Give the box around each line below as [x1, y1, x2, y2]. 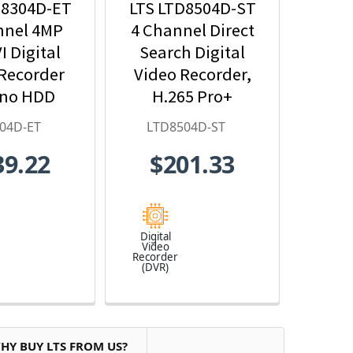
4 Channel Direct [130, 19, 255, 42]
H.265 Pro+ [152, 85, 232, 108]
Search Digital [139, 41, 245, 64]
